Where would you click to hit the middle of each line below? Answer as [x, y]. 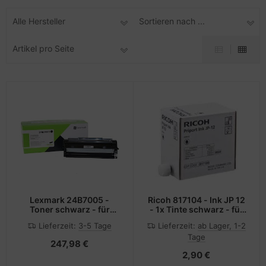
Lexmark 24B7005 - [70, 199]
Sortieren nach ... [172, 21]
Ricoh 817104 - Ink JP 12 [196, 199]
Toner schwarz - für [69, 209]
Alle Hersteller [39, 21]
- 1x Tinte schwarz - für [196, 209]
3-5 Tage [95, 225]
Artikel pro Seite [43, 49]
